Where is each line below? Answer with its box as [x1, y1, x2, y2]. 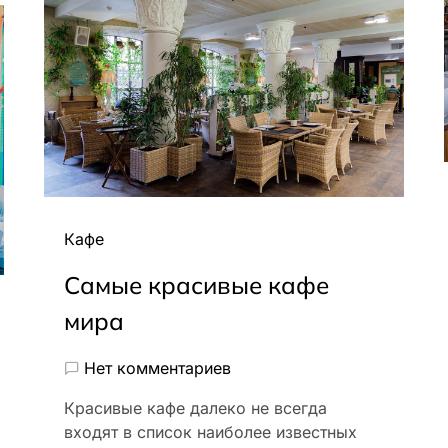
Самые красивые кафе [64, 270, 329, 300]
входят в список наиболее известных [64, 422, 357, 442]
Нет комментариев [84, 358, 231, 378]
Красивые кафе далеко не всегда [64, 398, 327, 418]
